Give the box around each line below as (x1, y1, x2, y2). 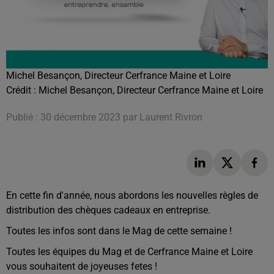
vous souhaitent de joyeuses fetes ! (6, 261, 157, 273)
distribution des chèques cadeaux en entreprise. (6, 204, 210, 217)
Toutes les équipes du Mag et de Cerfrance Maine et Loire (6, 246, 253, 258)
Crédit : (6, 84, 39, 96)
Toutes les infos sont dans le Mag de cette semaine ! (6, 225, 232, 237)
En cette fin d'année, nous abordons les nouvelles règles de (6, 190, 258, 202)
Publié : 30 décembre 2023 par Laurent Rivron (6, 111, 202, 123)
